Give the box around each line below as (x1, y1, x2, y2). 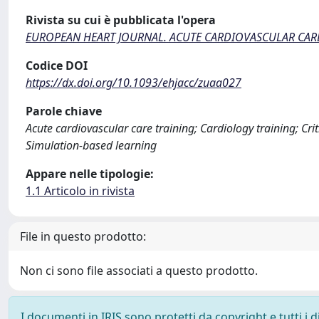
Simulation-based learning (26, 137, 157, 153)
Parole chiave (26, 103, 102, 119)
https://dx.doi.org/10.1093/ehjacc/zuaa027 (26, 75, 241, 90)
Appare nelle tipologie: (26, 166, 154, 182)
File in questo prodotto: (20, 229, 146, 244)
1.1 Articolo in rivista (26, 183, 135, 199)
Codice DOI (26, 58, 88, 73)
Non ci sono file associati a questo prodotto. (20, 263, 258, 278)
